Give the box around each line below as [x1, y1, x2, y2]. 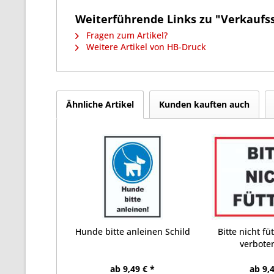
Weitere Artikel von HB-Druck [84, 41, 206, 53]
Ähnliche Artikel [66, 98, 134, 110]
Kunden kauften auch [159, 98, 250, 110]
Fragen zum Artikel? [84, 29, 168, 41]
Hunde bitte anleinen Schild [75, 226, 190, 237]
